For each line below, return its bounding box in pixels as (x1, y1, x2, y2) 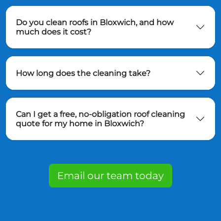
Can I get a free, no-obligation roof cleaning (16, 110, 185, 119)
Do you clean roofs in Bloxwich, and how (16, 18, 174, 28)
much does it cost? (16, 27, 91, 37)
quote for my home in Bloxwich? (16, 119, 144, 129)
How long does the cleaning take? (16, 68, 150, 78)
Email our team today (57, 170, 164, 182)
